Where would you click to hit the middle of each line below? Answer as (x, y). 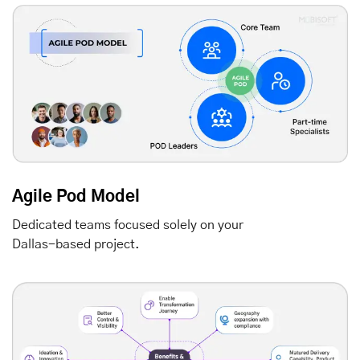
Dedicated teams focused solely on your (128, 225)
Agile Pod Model (76, 196)
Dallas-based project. (76, 244)
